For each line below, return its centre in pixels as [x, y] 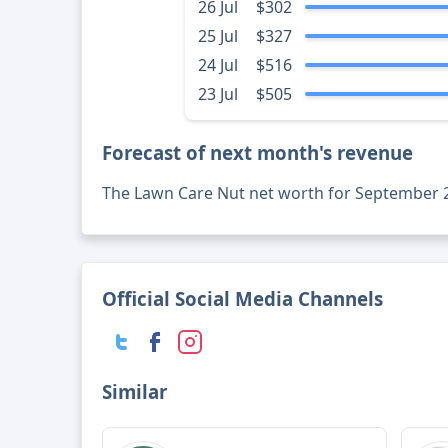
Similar [135, 392]
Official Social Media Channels [243, 299]
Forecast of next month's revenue [258, 153]
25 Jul [217, 36]
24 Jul [217, 65]
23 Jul [217, 94]
